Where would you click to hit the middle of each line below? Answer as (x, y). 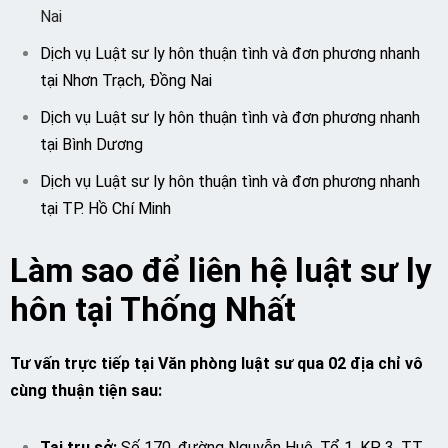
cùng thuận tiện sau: (86, 390)
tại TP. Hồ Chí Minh (105, 208)
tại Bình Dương (91, 144)
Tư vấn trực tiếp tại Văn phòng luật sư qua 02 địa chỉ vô (216, 363)
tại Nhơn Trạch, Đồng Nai (126, 80)
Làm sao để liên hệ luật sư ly (221, 271)
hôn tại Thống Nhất (153, 310)
